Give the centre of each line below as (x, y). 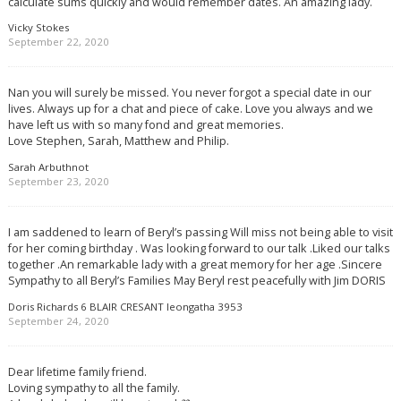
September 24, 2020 (58, 320)
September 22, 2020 (58, 42)
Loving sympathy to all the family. (94, 387)
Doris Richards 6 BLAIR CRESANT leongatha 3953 (125, 306)
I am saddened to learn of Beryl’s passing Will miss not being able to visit (200, 232)
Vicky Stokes (38, 28)
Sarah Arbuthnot (48, 167)
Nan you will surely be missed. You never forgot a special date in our (189, 93)
